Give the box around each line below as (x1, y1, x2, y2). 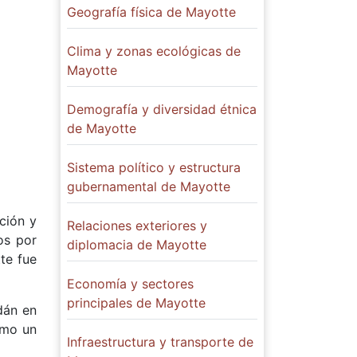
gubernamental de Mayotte (67, 178, 230, 195)
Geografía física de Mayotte (67, 4, 236, 21)
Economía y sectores (67, 276, 194, 292)
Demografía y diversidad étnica (67, 101, 257, 118)
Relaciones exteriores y (67, 218, 207, 234)
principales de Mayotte (67, 295, 206, 312)
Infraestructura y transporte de (67, 334, 253, 351)
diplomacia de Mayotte (67, 237, 206, 253)
